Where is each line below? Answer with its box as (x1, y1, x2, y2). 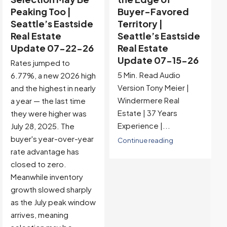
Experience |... (117, 121, 170, 131)
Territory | (117, 18, 163, 30)
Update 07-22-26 (10, 42, 94, 54)
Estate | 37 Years (117, 108, 177, 118)
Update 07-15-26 (117, 54, 199, 66)
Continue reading (117, 136, 173, 145)
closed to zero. (10, 159, 66, 169)
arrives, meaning (10, 210, 68, 220)
